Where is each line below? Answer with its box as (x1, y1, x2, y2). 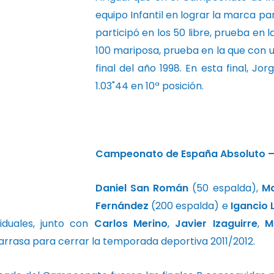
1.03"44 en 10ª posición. (95, 78, 204, 93)
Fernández (95, 198, 149, 213)
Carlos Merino (94, 216, 168, 231)
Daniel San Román (95, 180, 193, 195)
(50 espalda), (192, 180, 262, 195)
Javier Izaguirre (175, 216, 257, 231)
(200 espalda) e (148, 198, 231, 213)
